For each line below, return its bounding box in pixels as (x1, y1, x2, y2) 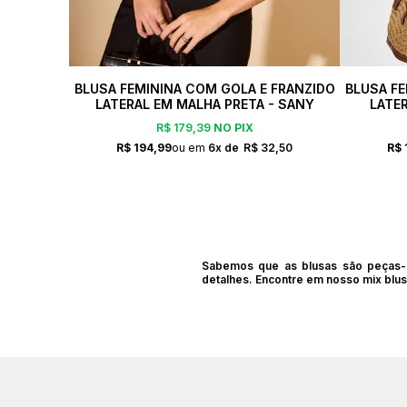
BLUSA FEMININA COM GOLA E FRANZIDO (74, 80, 335, 96)
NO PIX (210, 121, 253, 135)
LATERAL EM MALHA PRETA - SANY (94, 95, 314, 112)
